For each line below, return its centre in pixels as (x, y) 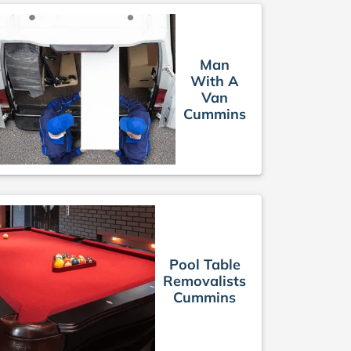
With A (215, 81)
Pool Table (204, 264)
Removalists (204, 280)
